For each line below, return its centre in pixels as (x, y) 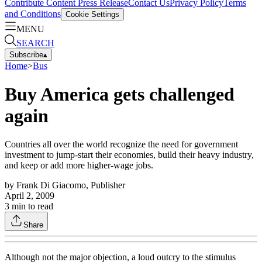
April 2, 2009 (30, 196)
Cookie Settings (92, 14)
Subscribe (26, 54)
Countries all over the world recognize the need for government (121, 144)
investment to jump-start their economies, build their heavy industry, (129, 155)
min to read (31, 206)
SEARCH (35, 43)
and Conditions (33, 13)
